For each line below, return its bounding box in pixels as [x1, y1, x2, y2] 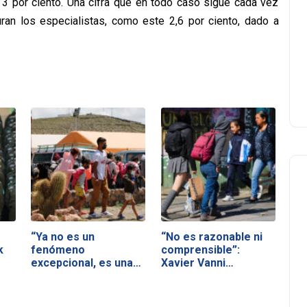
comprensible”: [160, 243, 240, 256]
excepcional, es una [31, 256, 134, 269]
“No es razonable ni [160, 230, 262, 243]
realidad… [31, 269, 82, 282]
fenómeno [31, 243, 86, 256]
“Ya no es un [31, 230, 95, 243]
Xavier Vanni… [160, 256, 234, 269]
